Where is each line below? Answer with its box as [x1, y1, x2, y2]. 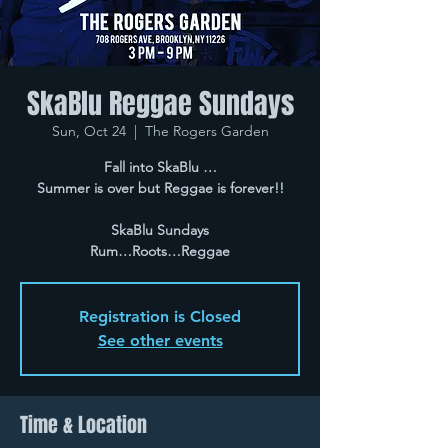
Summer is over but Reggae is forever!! [36, 179, 284, 197]
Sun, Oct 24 [51, 122, 126, 140]
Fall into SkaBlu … [103, 158, 217, 176]
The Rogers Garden [144, 122, 269, 140]
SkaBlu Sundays [111, 221, 209, 239]
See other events [97, 331, 223, 350]
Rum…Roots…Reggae [90, 242, 230, 260]
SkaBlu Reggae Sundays [26, 83, 294, 124]
